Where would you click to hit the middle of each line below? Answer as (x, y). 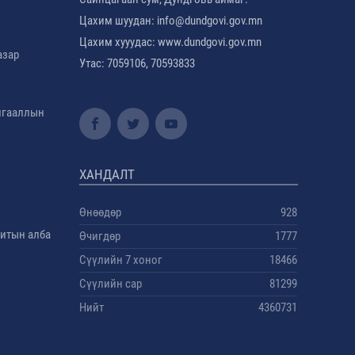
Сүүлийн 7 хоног (121, 260)
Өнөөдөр (101, 212)
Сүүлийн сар (111, 284)
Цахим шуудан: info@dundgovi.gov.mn (172, 21)
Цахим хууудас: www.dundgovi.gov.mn (171, 42)
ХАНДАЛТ (107, 174)
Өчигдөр (100, 236)
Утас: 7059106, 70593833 (137, 63)
